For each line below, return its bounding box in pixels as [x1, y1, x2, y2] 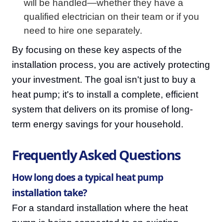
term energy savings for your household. [12, 119, 183, 129]
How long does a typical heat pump [12, 170, 163, 184]
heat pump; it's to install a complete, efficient [12, 89, 198, 100]
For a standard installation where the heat [12, 203, 188, 213]
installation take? [12, 186, 87, 199]
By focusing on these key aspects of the [12, 45, 182, 55]
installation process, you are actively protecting [12, 59, 210, 70]
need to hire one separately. [24, 25, 142, 36]
